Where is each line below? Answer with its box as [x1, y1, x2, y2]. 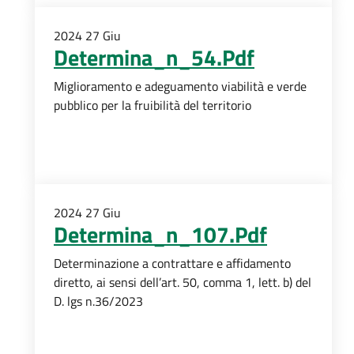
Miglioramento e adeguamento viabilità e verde [54, 77, 307, 96]
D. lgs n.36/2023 [54, 292, 143, 311]
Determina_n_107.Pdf [54, 217, 267, 251]
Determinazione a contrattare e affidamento [54, 254, 291, 273]
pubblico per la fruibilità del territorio [54, 96, 251, 115]
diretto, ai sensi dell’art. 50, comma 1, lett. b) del [54, 273, 311, 292]
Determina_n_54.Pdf [54, 40, 254, 74]
